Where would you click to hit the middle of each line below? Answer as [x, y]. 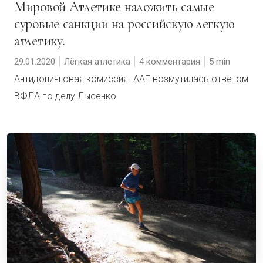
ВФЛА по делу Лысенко [65, 96]
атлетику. [40, 41]
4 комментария [170, 62]
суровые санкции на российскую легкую [124, 24]
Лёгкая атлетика [97, 62]
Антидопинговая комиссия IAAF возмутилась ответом [131, 79]
